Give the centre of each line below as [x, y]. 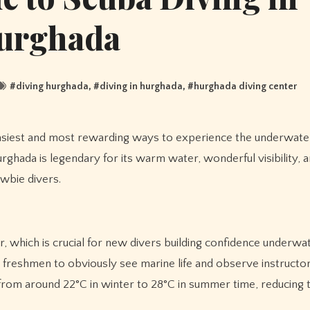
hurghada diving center [245, 86]
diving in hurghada [141, 86]
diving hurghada [52, 86]
